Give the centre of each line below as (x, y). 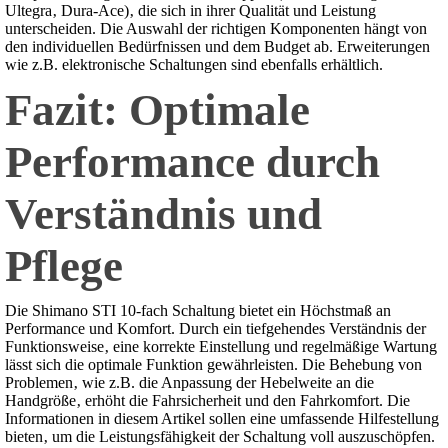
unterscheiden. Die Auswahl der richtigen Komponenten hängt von (216, 29)
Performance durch (192, 162)
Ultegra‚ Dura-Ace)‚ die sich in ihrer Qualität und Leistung (190, 11)
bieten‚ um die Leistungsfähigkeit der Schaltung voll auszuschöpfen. (220, 437)
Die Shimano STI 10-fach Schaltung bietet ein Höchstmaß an (198, 311)
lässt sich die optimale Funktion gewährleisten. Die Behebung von (213, 365)
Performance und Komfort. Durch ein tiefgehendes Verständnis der (215, 329)
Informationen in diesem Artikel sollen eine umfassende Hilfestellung (222, 419)
